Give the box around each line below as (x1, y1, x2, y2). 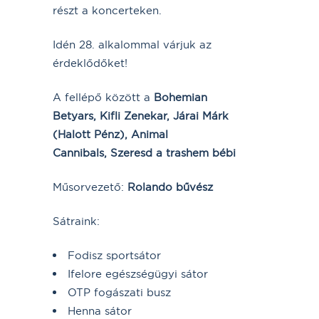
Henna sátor (68, 303, 132, 318)
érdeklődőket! (53, 56, 127, 70)
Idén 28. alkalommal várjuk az (53, 37, 211, 51)
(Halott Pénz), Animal (53, 127, 168, 141)
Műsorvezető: (53, 179, 127, 194)
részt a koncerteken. (53, 3, 162, 17)
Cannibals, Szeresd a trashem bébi (53, 145, 236, 159)
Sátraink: (53, 214, 100, 228)
